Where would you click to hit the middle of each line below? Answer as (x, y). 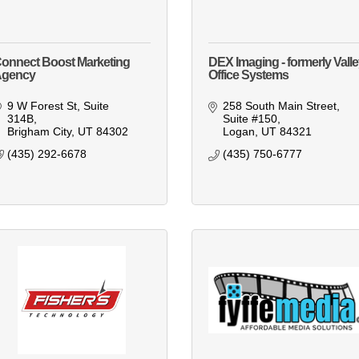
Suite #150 (250, 119)
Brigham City (39, 132)
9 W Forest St (42, 106)
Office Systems (248, 75)
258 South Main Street (279, 106)
